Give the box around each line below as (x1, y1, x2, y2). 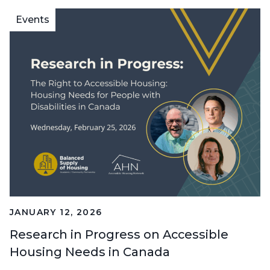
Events (16, 14, 49, 26)
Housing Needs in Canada (10, 245, 170, 260)
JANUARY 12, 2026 (10, 207, 102, 218)
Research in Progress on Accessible (10, 227, 228, 242)
